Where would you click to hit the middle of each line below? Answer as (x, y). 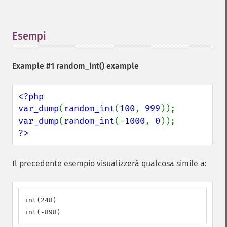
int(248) (41, 200)
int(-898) (43, 212)
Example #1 (34, 66)
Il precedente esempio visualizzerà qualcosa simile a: (109, 163)
